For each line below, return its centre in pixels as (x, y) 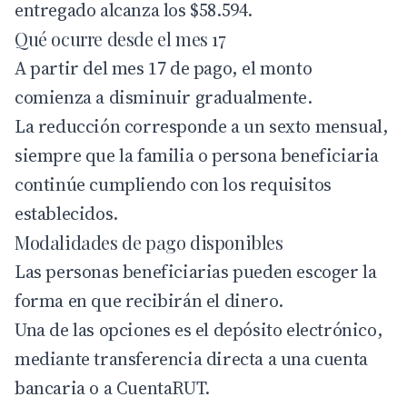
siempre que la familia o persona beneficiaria (197, 156)
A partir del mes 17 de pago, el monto (164, 69)
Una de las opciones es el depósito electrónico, (199, 330)
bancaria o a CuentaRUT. (112, 388)
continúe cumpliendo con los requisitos (173, 185)
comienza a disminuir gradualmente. (164, 98)
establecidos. (66, 214)
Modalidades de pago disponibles (149, 243)
